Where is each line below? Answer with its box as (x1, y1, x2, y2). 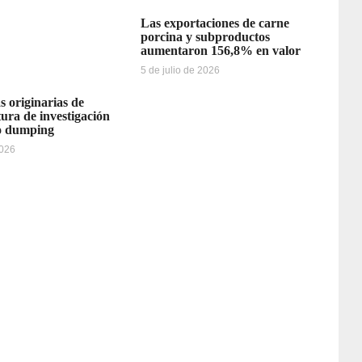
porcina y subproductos (140, 30, 270, 44)
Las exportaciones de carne (140, 16, 289, 31)
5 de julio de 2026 (140, 65, 220, 77)
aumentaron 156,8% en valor (140, 44, 301, 58)
